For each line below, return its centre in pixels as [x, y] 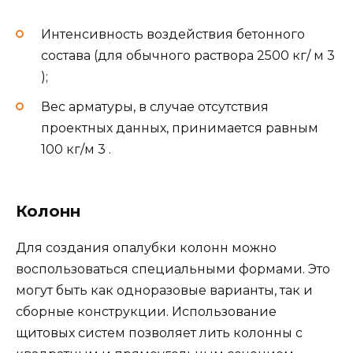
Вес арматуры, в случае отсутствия [155, 107]
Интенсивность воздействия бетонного [173, 35]
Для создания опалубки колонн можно [146, 247]
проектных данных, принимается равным [180, 128]
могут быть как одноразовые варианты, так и [164, 290]
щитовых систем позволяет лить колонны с [159, 333]
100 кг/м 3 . [76, 150]
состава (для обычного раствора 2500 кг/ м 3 [188, 56]
